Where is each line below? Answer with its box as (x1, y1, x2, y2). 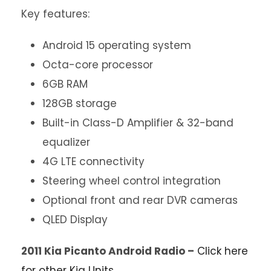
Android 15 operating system (42, 38, 191, 53)
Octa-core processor (42, 57, 153, 73)
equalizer (42, 135, 90, 150)
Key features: (21, 7, 90, 22)
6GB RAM (42, 77, 88, 92)
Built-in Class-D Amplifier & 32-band (42, 116, 233, 131)
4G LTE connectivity (42, 154, 145, 169)
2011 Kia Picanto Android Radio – (21, 244, 194, 259)
